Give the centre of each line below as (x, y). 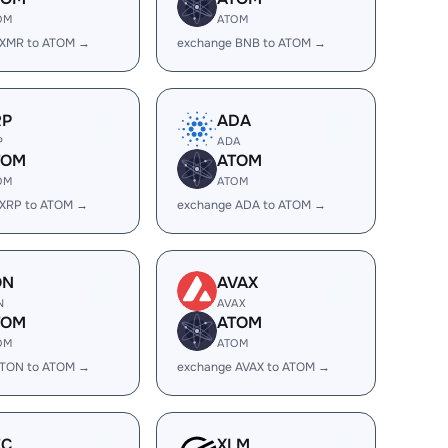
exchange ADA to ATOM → (251, 205)
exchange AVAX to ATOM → (253, 367)
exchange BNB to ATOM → (251, 43)
